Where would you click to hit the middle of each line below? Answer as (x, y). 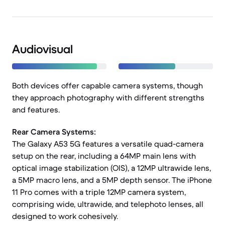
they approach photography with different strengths (108, 97)
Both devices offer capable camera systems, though (107, 85)
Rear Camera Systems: (54, 132)
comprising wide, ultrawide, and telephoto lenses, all (108, 204)
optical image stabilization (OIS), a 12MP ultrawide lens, (111, 168)
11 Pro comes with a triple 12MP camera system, (99, 192)
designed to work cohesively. (65, 216)
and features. (36, 109)
